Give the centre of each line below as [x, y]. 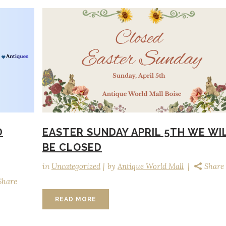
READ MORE [76, 200]
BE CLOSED [72, 148]
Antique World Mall [151, 166]
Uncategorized [76, 166]
